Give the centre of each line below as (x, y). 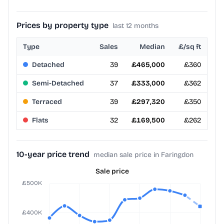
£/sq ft (190, 47)
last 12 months (135, 26)
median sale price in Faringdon (143, 155)
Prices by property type (62, 25)
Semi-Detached (58, 83)
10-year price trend (53, 154)
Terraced (47, 102)
